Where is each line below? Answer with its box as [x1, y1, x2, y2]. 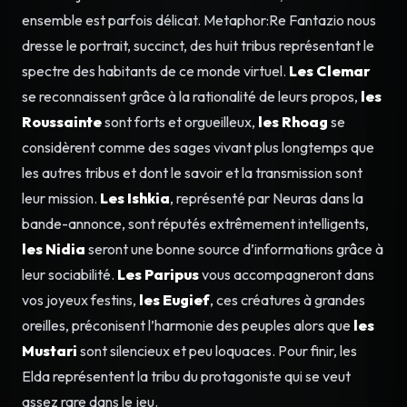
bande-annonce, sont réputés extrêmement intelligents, [22, 213, 369, 233]
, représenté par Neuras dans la [170, 188, 363, 207]
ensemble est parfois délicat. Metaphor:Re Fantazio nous [22, 10, 376, 29]
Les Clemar [289, 61, 370, 80]
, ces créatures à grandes [210, 290, 365, 309]
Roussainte [22, 112, 102, 131]
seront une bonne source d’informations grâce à [85, 239, 383, 258]
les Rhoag [255, 112, 328, 131]
